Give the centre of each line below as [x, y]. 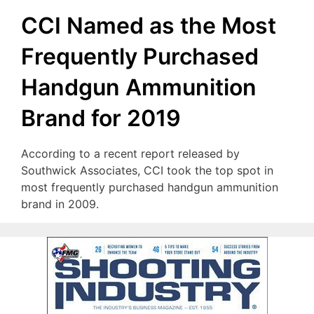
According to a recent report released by [130, 154]
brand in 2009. [60, 204]
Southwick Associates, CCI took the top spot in [147, 171]
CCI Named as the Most [149, 26]
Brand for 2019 [101, 118]
